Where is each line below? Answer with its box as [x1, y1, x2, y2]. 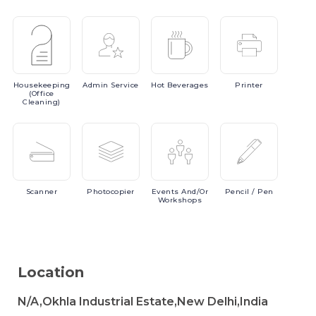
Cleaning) [23, 97, 61, 107]
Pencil [224, 187, 252, 196]
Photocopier [87, 187, 135, 196]
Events [151, 187, 182, 196]
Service [111, 80, 139, 90]
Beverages [167, 80, 209, 90]
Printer [235, 80, 263, 90]
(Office [29, 89, 54, 98]
